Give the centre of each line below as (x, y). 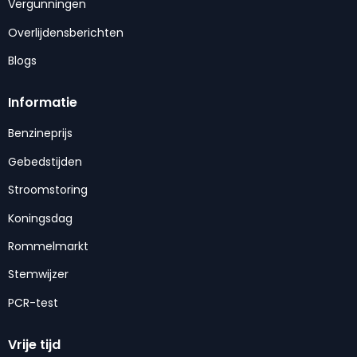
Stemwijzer (38, 275)
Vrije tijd (34, 345)
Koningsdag (40, 218)
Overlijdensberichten (66, 32)
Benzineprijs (40, 133)
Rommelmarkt (48, 246)
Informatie (43, 103)
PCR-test (33, 302)
